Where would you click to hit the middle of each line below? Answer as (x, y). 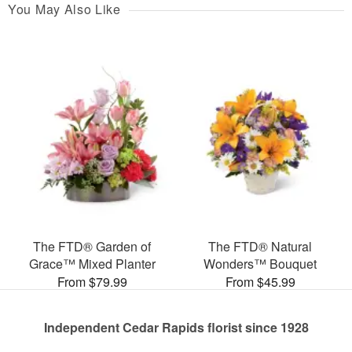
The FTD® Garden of (92, 246)
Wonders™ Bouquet (260, 263)
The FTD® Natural (260, 246)
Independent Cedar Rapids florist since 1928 (176, 327)
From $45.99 (260, 281)
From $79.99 (92, 281)
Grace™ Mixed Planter (92, 263)
